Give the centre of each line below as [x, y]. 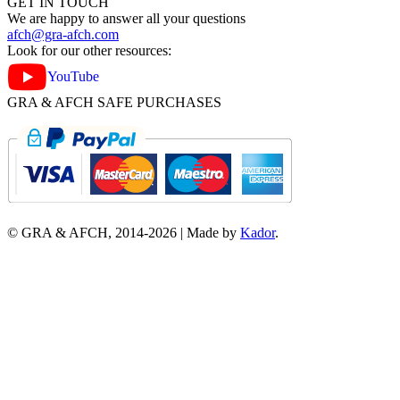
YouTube [73, 76]
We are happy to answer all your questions [126, 18]
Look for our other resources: [89, 50]
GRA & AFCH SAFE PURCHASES [114, 102]
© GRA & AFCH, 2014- [78, 232]
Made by [213, 232]
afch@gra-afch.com [63, 34]
